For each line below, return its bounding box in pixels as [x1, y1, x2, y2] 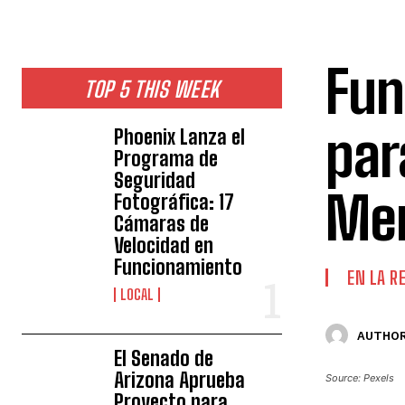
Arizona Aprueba [114, 368, 246, 392]
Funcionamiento [114, 255, 243, 279]
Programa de [114, 146, 219, 171]
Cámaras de [114, 212, 210, 236]
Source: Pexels [325, 372, 394, 384]
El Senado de [114, 346, 214, 371]
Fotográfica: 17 [114, 190, 235, 214]
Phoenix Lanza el [114, 125, 246, 149]
